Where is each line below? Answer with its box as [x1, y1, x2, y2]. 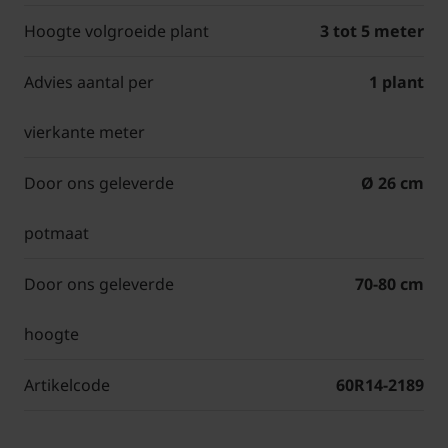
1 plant [369, 71, 424, 94]
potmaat [24, 222, 89, 245]
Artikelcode [24, 374, 110, 397]
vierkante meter [24, 121, 145, 144]
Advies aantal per [24, 71, 154, 94]
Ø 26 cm [361, 172, 424, 195]
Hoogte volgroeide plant [24, 20, 209, 43]
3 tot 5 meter [320, 20, 424, 43]
